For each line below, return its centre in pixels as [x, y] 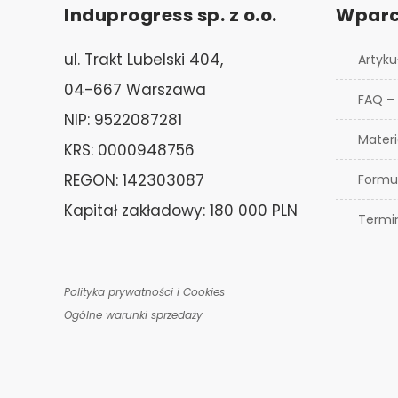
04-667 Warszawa [135, 90]
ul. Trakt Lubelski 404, [143, 60]
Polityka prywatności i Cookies [144, 292]
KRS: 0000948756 [129, 150]
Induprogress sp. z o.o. [171, 15]
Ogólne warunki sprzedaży [133, 315]
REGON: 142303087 [134, 180]
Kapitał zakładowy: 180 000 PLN [181, 211]
